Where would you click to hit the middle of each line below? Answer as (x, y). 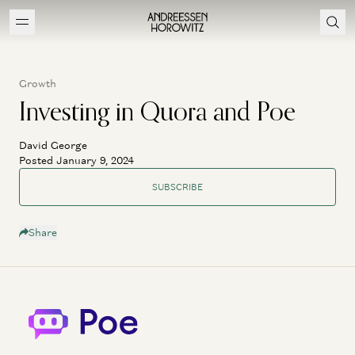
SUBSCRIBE (177, 187)
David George (53, 145)
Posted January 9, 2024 (76, 160)
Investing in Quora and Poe (157, 111)
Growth (38, 84)
